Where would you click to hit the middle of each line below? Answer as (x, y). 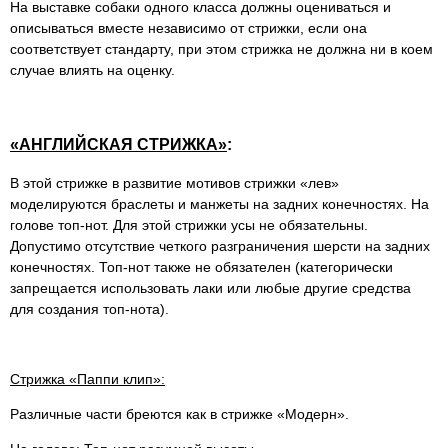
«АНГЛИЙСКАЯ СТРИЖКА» (118, 144)
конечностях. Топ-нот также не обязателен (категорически (201, 266)
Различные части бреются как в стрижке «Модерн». (179, 413)
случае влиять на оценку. (92, 69)
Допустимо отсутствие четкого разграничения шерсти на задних (220, 245)
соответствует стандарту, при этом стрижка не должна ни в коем (221, 48)
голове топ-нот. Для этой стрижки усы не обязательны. (189, 224)
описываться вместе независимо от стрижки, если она (188, 27)
